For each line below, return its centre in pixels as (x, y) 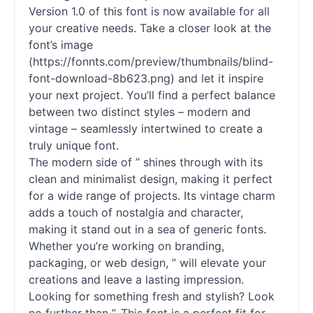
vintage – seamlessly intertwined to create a (146, 129)
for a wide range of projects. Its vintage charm (152, 196)
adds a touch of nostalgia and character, (136, 212)
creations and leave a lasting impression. (136, 279)
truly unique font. (74, 145)
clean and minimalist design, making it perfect (151, 179)
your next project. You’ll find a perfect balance (152, 95)
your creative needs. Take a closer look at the (150, 28)
